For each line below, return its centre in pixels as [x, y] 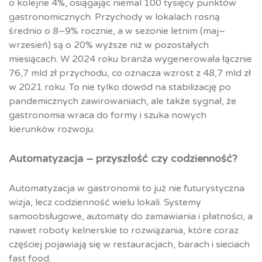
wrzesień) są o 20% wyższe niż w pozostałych [109, 45]
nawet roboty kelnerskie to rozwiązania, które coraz [124, 231]
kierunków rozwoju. [52, 130]
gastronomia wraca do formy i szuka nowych [108, 116]
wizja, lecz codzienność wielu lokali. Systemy [105, 203]
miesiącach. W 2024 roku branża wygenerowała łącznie [130, 59]
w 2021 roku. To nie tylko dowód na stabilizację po [120, 87]
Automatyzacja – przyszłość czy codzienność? [123, 159]
